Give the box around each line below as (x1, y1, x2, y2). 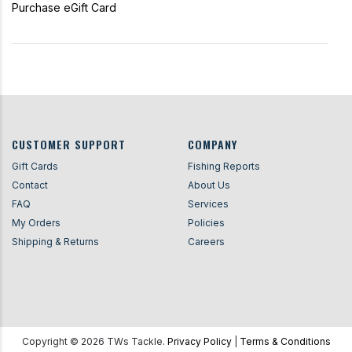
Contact (12, 178, 48, 191)
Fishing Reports (188, 159, 260, 172)
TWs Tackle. (104, 335, 167, 347)
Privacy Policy (167, 335, 232, 347)
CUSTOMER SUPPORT (12, 135, 126, 152)
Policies (188, 216, 225, 229)
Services (188, 197, 229, 210)
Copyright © (21, 335, 81, 347)
